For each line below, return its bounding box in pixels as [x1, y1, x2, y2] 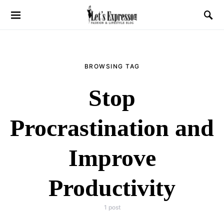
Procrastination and [10, 114, 214, 141]
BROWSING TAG [84, 62, 140, 70]
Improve [68, 144, 156, 171]
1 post [103, 203, 120, 211]
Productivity [48, 174, 175, 201]
